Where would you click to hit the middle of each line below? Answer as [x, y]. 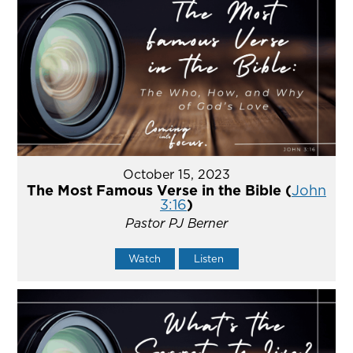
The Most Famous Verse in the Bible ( [159, 191]
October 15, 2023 [176, 175]
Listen [208, 259]
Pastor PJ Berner [176, 223]
